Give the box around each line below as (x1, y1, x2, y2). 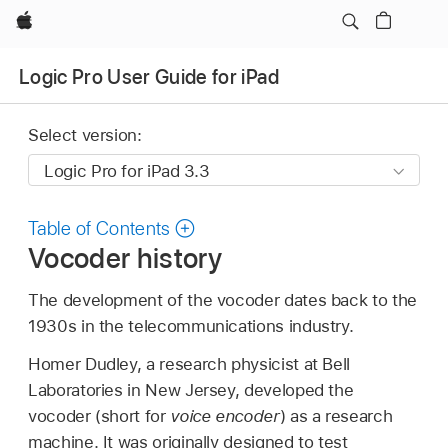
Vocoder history (28, 241, 223, 276)
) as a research (279, 405, 393, 426)
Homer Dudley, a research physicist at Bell (28, 353, 351, 374)
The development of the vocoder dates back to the (28, 289, 417, 310)
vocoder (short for (28, 405, 171, 426)
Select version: (28, 125, 142, 146)
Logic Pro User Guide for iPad (19, 64, 279, 89)
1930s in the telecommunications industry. (28, 315, 354, 336)
